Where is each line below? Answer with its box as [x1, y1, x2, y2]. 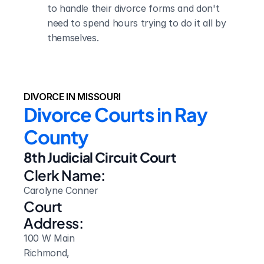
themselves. [47, 32, 99, 44]
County [24, 125, 89, 148]
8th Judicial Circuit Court [24, 148, 177, 166]
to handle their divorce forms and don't [47, 2, 220, 14]
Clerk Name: [24, 166, 105, 184]
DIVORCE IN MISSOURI [24, 91, 121, 103]
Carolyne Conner [24, 184, 98, 196]
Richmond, [24, 247, 72, 259]
